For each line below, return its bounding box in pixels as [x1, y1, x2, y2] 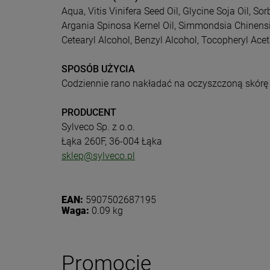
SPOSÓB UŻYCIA [61, 63, 135, 75]
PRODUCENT [61, 107, 116, 119]
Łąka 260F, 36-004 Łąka [61, 136, 162, 148]
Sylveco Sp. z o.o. [61, 121, 135, 133]
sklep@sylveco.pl [61, 150, 135, 162]
